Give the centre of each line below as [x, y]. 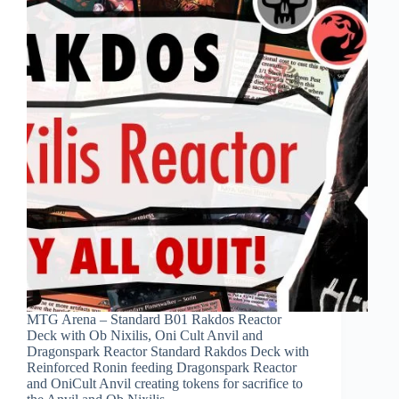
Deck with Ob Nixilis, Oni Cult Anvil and [145, 335]
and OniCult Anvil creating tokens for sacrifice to [165, 383]
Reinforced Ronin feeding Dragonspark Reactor [162, 367]
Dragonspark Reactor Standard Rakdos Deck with [168, 351]
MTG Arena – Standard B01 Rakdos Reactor [154, 319]
